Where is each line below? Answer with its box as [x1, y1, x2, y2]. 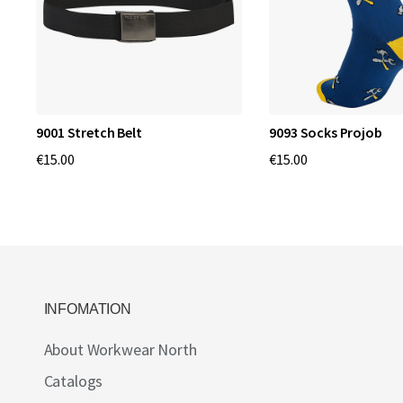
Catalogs [43, 371, 103, 391]
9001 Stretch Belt [36, 123, 142, 141]
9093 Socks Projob [269, 123, 382, 141]
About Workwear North [43, 339, 197, 360]
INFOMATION [43, 301, 131, 317]
